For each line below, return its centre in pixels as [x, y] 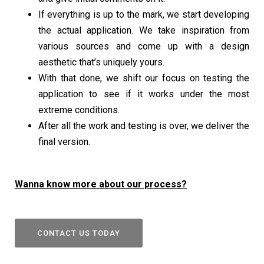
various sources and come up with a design [144, 46]
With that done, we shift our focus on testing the [144, 78]
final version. [64, 142]
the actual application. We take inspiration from [144, 30]
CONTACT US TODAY [79, 233]
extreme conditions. [79, 110]
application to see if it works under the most [144, 94]
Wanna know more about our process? [101, 184]
